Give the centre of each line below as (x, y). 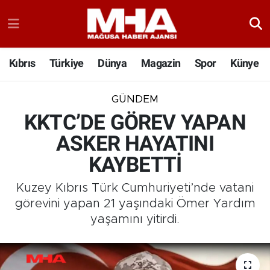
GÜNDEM (135, 99)
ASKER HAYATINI (135, 143)
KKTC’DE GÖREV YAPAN (135, 122)
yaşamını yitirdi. (135, 220)
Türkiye (66, 63)
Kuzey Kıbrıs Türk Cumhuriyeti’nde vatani (135, 188)
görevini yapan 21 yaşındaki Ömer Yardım (135, 204)
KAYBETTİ (135, 165)
